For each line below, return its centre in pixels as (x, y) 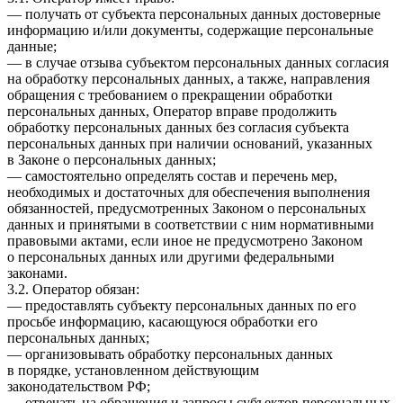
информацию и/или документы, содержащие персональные (190, 31)
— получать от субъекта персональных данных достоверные (194, 14)
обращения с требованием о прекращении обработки (170, 95)
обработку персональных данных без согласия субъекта (178, 128)
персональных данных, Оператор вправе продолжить (172, 112)
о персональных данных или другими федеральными (171, 257)
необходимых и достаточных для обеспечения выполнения (188, 193)
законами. (37, 273)
